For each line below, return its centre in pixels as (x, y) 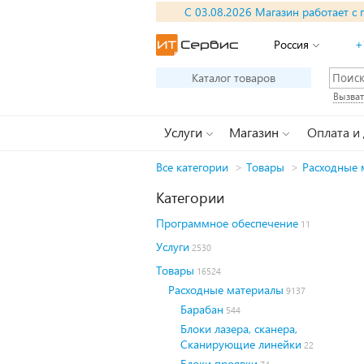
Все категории (192, 167)
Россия (291, 44)
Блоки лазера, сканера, (239, 329)
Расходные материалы (226, 290)
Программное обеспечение (227, 223)
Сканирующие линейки (241, 344)
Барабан (202, 309)
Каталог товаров (234, 78)
